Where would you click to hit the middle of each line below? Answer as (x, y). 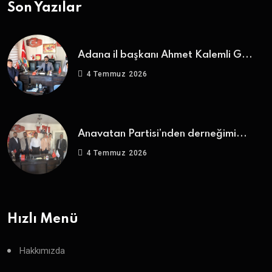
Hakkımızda (42, 250)
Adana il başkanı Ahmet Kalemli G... (165, 55)
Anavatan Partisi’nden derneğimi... (162, 134)
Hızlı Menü (43, 219)
